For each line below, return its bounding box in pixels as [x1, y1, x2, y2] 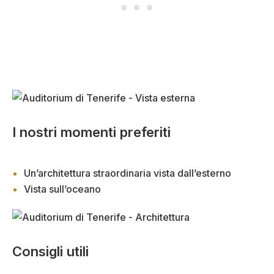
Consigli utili [12, 243, 89, 260]
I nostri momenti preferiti [12, 124, 171, 141]
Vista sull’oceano [24, 183, 101, 196]
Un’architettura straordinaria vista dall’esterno [24, 167, 231, 180]
